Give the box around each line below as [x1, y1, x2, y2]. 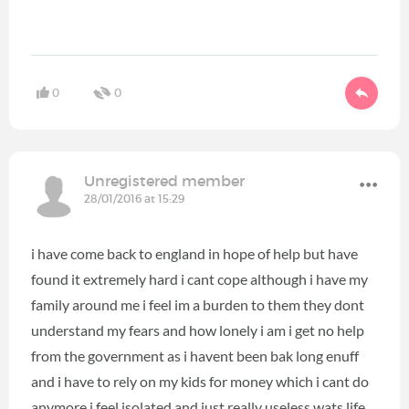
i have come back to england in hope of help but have [31, 244, 358, 262]
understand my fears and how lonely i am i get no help [31, 320, 364, 339]
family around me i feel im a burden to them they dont [31, 295, 364, 313]
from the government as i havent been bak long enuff [31, 346, 359, 364]
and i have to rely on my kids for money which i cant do [31, 372, 369, 390]
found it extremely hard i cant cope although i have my [31, 269, 368, 288]
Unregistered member [84, 171, 245, 190]
